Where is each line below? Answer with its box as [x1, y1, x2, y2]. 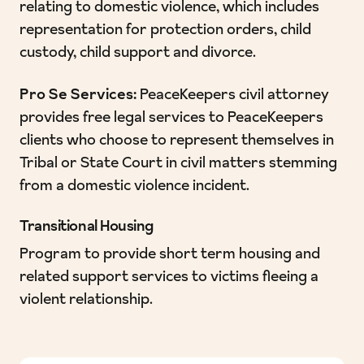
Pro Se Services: [19, 88, 136, 104]
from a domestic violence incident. [19, 179, 249, 195]
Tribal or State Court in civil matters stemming [19, 156, 337, 172]
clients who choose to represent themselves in [19, 133, 334, 149]
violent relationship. [19, 292, 153, 309]
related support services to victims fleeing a [19, 270, 318, 286]
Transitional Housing [19, 219, 154, 236]
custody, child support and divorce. [19, 45, 256, 62]
